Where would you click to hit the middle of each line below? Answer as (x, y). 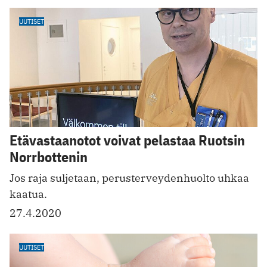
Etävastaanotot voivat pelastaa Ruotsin (127, 140)
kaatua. (28, 194)
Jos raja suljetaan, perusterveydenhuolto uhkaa (129, 178)
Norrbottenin (49, 156)
